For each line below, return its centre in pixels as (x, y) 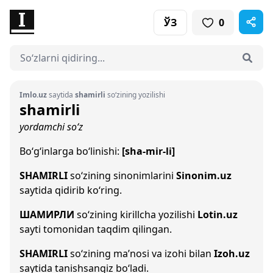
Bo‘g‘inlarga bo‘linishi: (71, 151)
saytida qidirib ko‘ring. (71, 190)
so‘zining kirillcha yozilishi (136, 214)
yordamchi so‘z (51, 127)
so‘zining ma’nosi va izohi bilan (141, 253)
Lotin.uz (218, 214)
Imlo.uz (33, 95)
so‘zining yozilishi (135, 95)
